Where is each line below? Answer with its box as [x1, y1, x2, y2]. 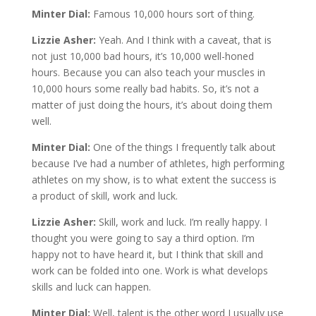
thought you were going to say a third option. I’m [31, 231, 255, 245]
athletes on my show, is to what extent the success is [31, 172, 276, 186]
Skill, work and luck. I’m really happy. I [98, 214, 267, 229]
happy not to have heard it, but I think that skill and [31, 247, 263, 261]
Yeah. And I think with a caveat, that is [98, 32, 272, 47]
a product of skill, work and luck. [31, 188, 178, 202]
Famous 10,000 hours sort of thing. [92, 6, 255, 20]
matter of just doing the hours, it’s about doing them [31, 97, 272, 111]
